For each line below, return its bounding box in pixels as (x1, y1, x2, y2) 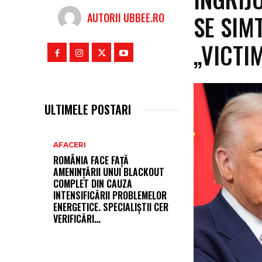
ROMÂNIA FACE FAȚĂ (53, 153, 129, 168)
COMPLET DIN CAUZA (53, 177, 132, 191)
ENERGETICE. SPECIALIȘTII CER (53, 200, 168, 215)
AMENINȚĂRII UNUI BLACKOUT (53, 165, 164, 180)
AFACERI (53, 140, 86, 150)
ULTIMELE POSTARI (44, 101, 131, 119)
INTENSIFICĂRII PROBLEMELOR (53, 188, 167, 203)
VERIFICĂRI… (53, 212, 101, 226)
